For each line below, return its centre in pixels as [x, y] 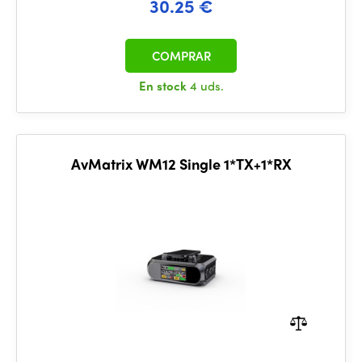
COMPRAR [181, 56]
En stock [164, 86]
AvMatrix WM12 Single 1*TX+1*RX [181, 164]
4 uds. [206, 86]
